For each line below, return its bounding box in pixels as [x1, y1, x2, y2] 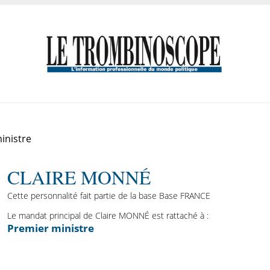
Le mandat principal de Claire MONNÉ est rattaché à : [7, 210, 209, 222]
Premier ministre [7, 221, 94, 236]
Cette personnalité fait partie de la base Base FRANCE [7, 190, 210, 201]
